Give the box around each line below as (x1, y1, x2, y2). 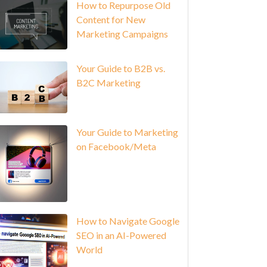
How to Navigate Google (76, 215, 179, 226)
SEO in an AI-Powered (76, 229, 166, 241)
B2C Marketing (76, 77, 141, 89)
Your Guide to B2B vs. (76, 63, 165, 74)
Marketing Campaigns (76, 28, 168, 39)
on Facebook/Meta (76, 140, 156, 152)
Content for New (76, 14, 145, 25)
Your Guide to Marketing (76, 126, 178, 138)
